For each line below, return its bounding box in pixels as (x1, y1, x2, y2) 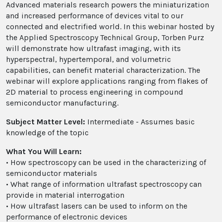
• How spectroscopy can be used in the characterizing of (6, 157, 206, 167)
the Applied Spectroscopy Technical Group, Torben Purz (6, 32, 204, 42)
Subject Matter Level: (6, 116, 85, 126)
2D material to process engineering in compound (6, 87, 183, 97)
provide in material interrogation (6, 190, 124, 200)
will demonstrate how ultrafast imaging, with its (6, 43, 181, 53)
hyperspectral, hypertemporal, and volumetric (6, 54, 171, 64)
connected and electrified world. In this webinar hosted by (6, 21, 214, 31)
